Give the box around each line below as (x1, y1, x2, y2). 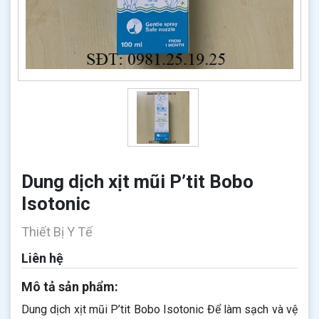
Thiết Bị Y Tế (21, 224, 93, 239)
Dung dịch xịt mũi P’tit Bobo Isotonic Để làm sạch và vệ (21, 303, 298, 316)
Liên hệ (21, 251, 63, 266)
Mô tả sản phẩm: (21, 279, 118, 294)
